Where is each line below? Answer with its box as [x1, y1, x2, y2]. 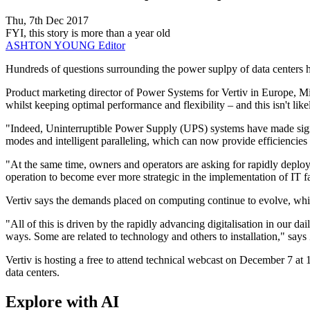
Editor [98, 39, 125, 51]
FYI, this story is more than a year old [6, 26, 170, 39]
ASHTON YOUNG [6, 39, 98, 51]
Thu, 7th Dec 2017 [6, 14, 89, 26]
